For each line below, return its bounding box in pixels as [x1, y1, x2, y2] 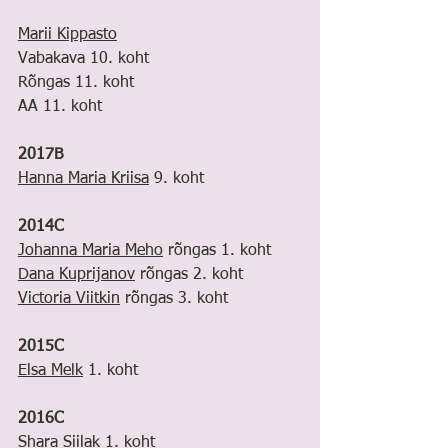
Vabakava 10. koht [18, 51, 149, 67]
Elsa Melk [18, 363, 83, 379]
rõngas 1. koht [163, 243, 271, 259]
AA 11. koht [18, 99, 102, 115]
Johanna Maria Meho [18, 243, 163, 259]
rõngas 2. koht [135, 267, 243, 283]
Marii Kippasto [18, 27, 117, 43]
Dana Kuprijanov [18, 267, 135, 283]
